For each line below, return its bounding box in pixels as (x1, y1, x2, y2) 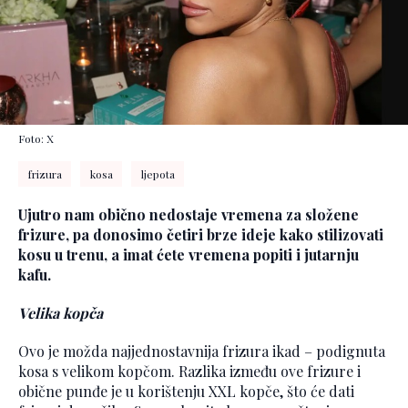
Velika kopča (18, 303, 103, 323)
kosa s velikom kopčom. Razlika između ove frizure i (18, 362, 361, 382)
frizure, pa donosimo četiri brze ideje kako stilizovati (18, 225, 383, 245)
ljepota (140, 167, 175, 182)
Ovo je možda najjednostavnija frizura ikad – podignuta (18, 342, 385, 362)
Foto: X (18, 131, 54, 147)
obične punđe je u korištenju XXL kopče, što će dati (18, 382, 354, 402)
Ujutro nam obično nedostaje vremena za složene (18, 205, 359, 225)
